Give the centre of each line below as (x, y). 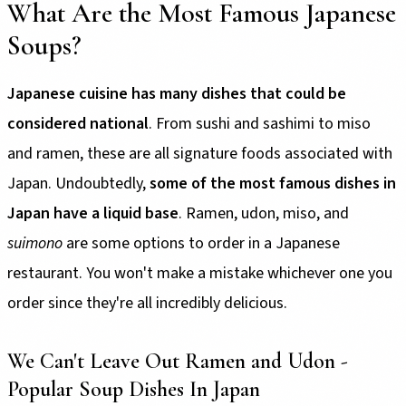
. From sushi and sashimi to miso (260, 123)
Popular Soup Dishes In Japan (134, 389)
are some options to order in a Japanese (201, 243)
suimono (35, 243)
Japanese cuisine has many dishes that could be (177, 93)
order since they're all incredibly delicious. (147, 303)
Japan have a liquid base (93, 213)
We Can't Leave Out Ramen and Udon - (178, 361)
